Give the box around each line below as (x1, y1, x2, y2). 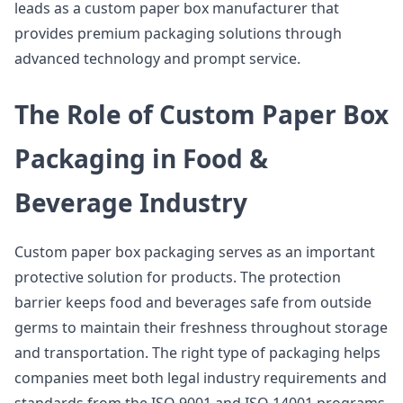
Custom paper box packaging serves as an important (14, 242, 375, 262)
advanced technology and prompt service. (14, 49, 300, 68)
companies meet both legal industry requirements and (14, 368, 387, 388)
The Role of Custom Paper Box (14, 97, 389, 131)
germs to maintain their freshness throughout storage (14, 318, 388, 337)
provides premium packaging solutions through (14, 23, 342, 43)
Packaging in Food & (14, 141, 268, 175)
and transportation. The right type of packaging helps (14, 343, 381, 363)
